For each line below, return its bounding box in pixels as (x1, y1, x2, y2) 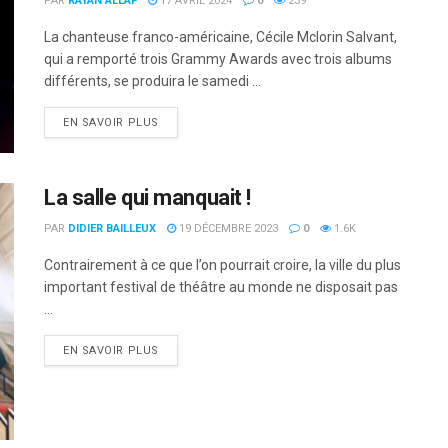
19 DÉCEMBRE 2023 (176, 221, 278, 235)
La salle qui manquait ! (44, 184, 251, 210)
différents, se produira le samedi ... (44, 73, 261, 90)
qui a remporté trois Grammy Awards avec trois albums (44, 51, 392, 68)
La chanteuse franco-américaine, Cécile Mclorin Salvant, (44, 29, 397, 46)
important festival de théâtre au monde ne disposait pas (44, 278, 398, 295)
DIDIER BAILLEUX (68, 221, 156, 235)
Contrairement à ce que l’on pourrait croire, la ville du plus (44, 256, 401, 273)
